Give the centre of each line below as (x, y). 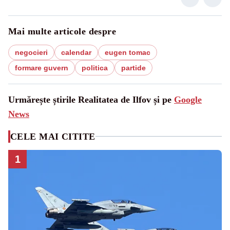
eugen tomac (128, 52)
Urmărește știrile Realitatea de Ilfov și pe (91, 99)
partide (133, 68)
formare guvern (42, 68)
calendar (76, 52)
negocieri (31, 52)
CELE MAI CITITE (53, 136)
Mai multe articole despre (62, 31)
